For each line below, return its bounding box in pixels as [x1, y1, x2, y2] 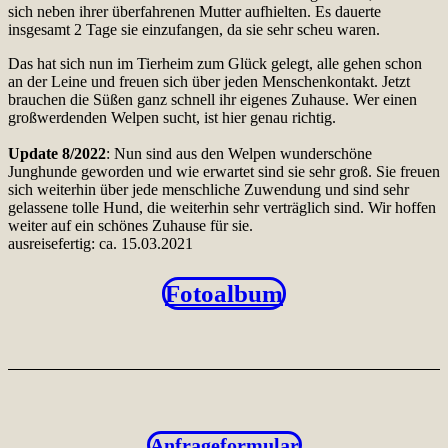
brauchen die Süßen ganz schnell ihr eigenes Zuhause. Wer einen [8, 90, 417, 108]
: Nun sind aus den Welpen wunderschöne [106, 144, 372, 162]
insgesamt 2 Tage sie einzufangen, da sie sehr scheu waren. [8, 20, 380, 38]
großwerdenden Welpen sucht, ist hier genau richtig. [8, 108, 336, 126]
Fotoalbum [165, 279, 283, 307]
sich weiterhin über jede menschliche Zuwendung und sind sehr [8, 180, 409, 198]
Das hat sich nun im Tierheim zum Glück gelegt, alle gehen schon [8, 54, 422, 72]
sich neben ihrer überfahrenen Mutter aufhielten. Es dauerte [8, 2, 381, 20]
